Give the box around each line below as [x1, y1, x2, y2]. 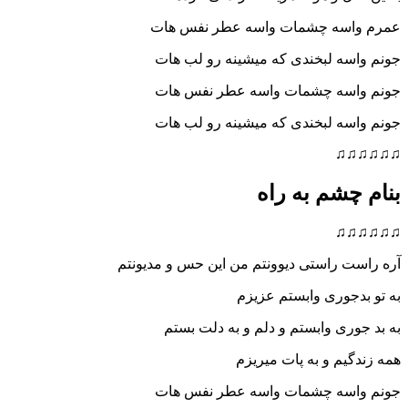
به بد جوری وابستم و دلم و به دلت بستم [164, 319, 401, 335]
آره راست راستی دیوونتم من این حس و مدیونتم [117, 255, 401, 271]
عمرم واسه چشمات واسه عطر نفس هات [150, 18, 401, 35]
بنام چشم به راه [257, 180, 401, 205]
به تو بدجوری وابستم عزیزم [237, 287, 401, 303]
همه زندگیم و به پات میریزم [236, 351, 401, 367]
